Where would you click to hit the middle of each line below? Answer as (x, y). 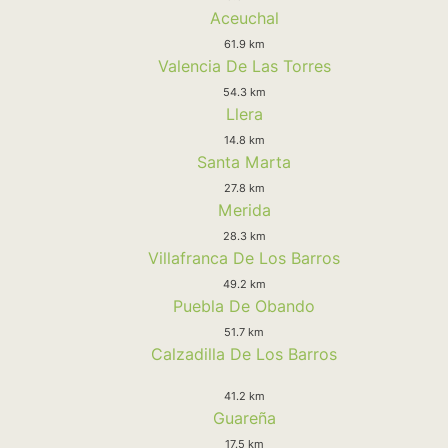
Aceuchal (244, 17)
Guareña (244, 417)
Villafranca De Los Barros (244, 257)
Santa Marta (244, 161)
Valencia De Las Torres (244, 65)
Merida (244, 209)
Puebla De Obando (244, 305)
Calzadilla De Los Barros (244, 353)
